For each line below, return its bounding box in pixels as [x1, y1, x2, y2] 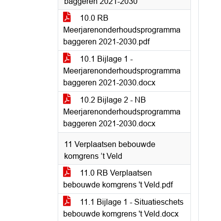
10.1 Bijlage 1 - [78, 55, 133, 63]
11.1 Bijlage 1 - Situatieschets [78, 198, 184, 206]
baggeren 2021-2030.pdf [63, 37, 149, 46]
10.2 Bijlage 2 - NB [78, 96, 146, 104]
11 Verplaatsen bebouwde [64, 140, 155, 148]
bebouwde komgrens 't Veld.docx [63, 210, 179, 218]
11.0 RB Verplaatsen [78, 169, 152, 177]
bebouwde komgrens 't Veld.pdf [63, 181, 173, 189]
